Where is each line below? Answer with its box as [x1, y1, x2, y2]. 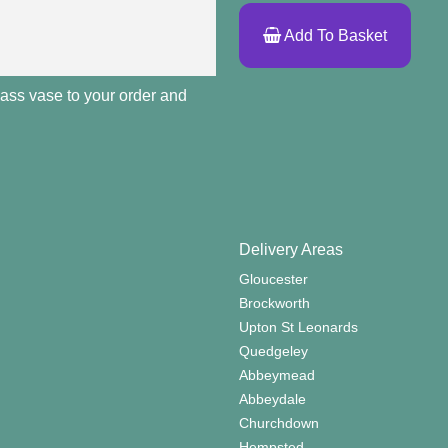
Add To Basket [281, 27, 387, 44]
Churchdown [239, 415, 319, 431]
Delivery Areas [239, 241, 343, 258]
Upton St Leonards [239, 319, 358, 335]
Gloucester [239, 271, 308, 287]
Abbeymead [239, 367, 315, 383]
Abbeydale [239, 391, 306, 407]
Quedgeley [239, 343, 308, 359]
